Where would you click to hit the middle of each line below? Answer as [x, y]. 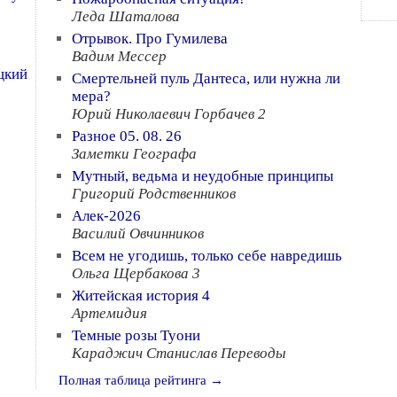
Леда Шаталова [125, 16]
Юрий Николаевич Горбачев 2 [168, 114]
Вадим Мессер [119, 56]
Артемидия [109, 313]
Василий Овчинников [137, 234]
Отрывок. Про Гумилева [149, 39]
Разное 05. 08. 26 [126, 136]
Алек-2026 [106, 216]
